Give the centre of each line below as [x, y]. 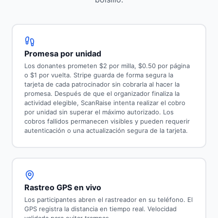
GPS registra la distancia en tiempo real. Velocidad [100, 209]
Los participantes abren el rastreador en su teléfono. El [108, 200]
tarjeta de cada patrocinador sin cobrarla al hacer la [102, 84]
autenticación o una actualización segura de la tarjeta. [106, 131]
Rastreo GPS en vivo [63, 188]
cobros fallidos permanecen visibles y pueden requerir [107, 121]
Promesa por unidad [63, 54]
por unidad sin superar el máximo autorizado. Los [99, 112]
